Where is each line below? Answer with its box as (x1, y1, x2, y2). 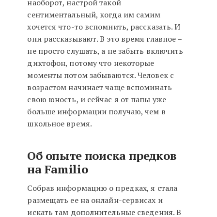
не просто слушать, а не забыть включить (27, 46, 184, 57)
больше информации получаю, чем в (27, 106, 166, 117)
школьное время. (27, 118, 92, 129)
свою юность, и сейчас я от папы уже (27, 94, 166, 105)
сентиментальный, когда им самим (27, 9, 161, 20)
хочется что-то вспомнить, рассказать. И (27, 21, 181, 32)
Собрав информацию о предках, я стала (27, 183, 178, 194)
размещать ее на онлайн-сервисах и (27, 195, 163, 206)
